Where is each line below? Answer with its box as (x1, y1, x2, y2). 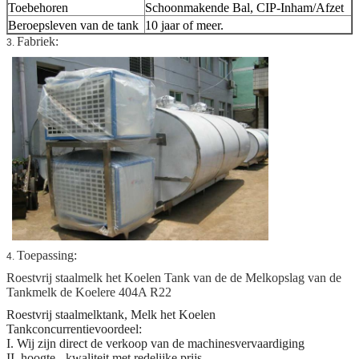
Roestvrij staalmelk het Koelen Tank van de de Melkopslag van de (6, 270, 341, 284)
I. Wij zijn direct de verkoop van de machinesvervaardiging (6, 336, 305, 350)
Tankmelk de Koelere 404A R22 (6, 284, 171, 299)
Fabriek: (17, 34, 58, 49)
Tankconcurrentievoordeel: (6, 321, 142, 336)
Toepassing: (17, 248, 77, 262)
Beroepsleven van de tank (8, 18, 139, 33)
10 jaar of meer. (145, 18, 224, 33)
